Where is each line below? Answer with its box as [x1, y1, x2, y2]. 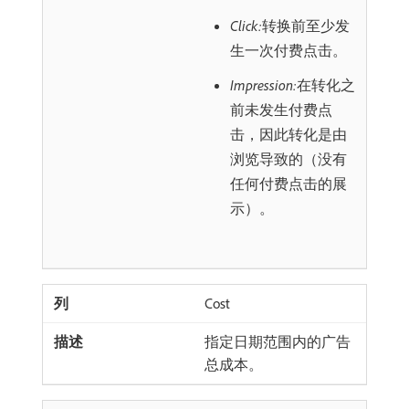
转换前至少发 [262, 16, 350, 35]
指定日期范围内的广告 [204, 332, 351, 351]
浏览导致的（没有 [230, 150, 347, 168]
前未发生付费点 [230, 100, 332, 119]
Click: [230, 16, 262, 35]
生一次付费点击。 [230, 41, 347, 59]
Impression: [230, 76, 297, 94]
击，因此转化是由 [230, 125, 347, 143]
